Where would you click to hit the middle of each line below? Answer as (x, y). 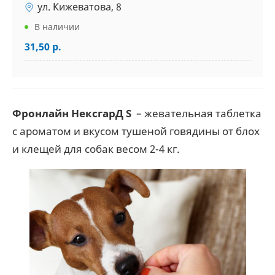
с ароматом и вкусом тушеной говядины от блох (136, 131)
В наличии (57, 27)
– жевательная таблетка (196, 113)
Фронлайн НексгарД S (72, 113)
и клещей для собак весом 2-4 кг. (96, 149)
